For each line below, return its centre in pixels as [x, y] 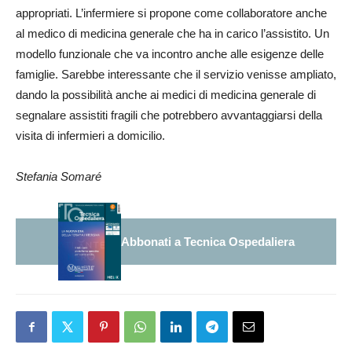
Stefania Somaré [59, 176]
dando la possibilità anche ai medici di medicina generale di [166, 94]
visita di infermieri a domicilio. [90, 135]
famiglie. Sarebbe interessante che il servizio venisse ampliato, [176, 74]
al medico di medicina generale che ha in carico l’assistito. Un [172, 33]
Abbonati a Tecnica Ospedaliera [207, 241]
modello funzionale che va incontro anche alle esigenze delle [170, 53]
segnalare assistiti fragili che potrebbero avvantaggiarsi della [169, 115]
